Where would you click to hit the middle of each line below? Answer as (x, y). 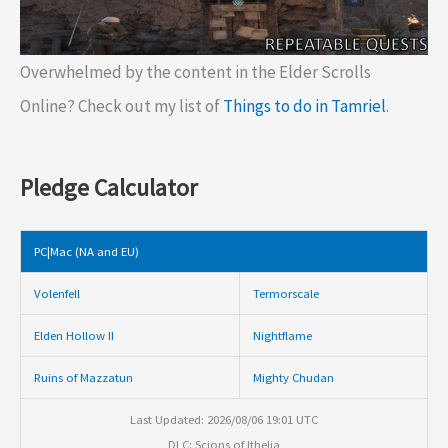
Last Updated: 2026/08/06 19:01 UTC (224, 419)
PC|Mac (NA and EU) (86, 251)
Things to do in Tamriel (304, 105)
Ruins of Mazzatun (83, 377)
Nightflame (282, 335)
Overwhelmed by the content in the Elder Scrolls (195, 71)
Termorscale (285, 293)
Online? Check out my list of (121, 105)
